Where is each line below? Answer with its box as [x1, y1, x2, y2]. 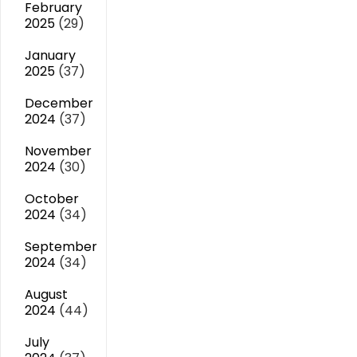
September [25, 237, 97, 256]
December [25, 94, 93, 112]
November [25, 142, 92, 160]
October [25, 190, 79, 208]
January [25, 46, 76, 65]
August [25, 285, 68, 304]
